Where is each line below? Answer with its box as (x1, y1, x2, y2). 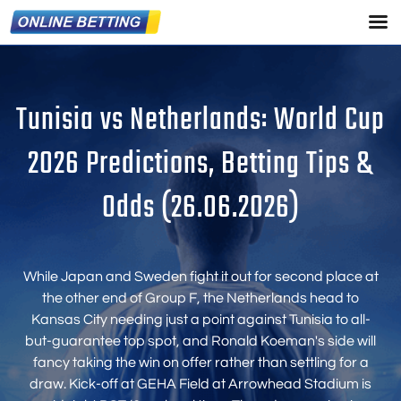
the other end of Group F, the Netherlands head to (42, 291, 359, 306)
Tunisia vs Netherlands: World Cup (16, 97, 385, 145)
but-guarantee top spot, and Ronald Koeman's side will (25, 334, 376, 349)
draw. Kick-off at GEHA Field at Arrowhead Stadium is (30, 377, 371, 392)
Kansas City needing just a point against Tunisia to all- (30, 312, 371, 328)
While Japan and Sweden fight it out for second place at (22, 269, 379, 285)
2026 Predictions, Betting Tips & (28, 141, 373, 189)
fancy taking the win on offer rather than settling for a (32, 355, 369, 371)
